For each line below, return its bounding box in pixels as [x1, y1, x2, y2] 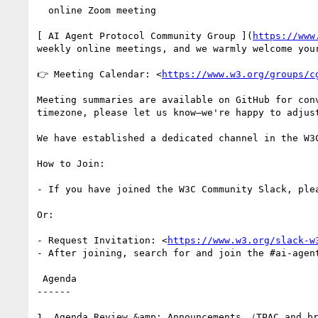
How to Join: [37, 158, 105, 169]
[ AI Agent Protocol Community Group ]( [37, 30, 253, 41]
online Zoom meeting [37, 4, 48, 16]
